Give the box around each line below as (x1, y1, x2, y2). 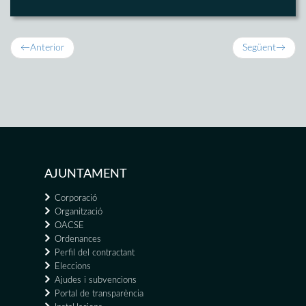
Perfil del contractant (55, 249, 135, 258)
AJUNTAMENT (44, 168, 127, 181)
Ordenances (55, 235, 101, 245)
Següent (242, 43, 276, 53)
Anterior (30, 43, 64, 53)
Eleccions (55, 262, 91, 272)
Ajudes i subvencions (55, 276, 137, 286)
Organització (55, 208, 102, 217)
